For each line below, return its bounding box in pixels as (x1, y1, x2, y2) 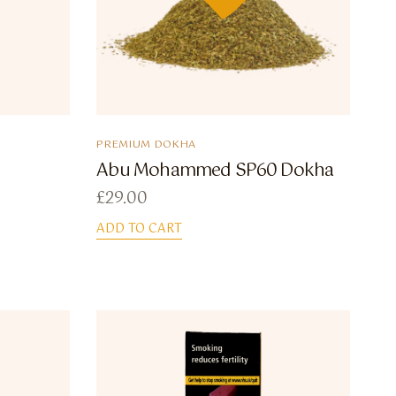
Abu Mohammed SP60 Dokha (96, 156, 334, 187)
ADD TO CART (96, 218, 183, 240)
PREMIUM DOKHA (96, 136, 197, 155)
